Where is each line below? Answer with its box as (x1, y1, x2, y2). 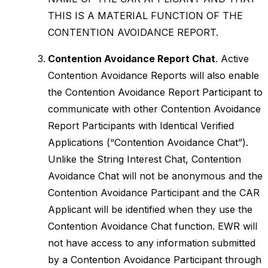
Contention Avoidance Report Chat (48, 53, 215, 65)
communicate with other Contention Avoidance (48, 103, 261, 115)
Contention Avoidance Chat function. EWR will (48, 220, 257, 232)
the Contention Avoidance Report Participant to (48, 86, 263, 98)
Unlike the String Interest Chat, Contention (48, 153, 241, 165)
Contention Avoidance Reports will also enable (48, 69, 259, 81)
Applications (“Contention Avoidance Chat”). (48, 136, 248, 148)
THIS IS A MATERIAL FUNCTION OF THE (48, 10, 243, 22)
